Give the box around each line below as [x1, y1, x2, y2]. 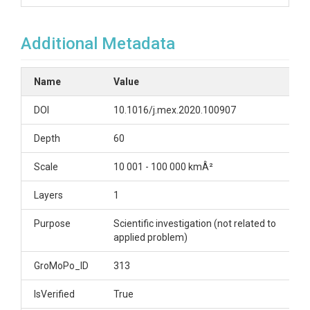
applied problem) [113, 232, 188, 243]
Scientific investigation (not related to [113, 218, 276, 229]
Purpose [34, 218, 71, 229]
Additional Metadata [21, 34, 175, 53]
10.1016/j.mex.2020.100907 [113, 104, 236, 116]
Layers [34, 190, 63, 201]
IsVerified [34, 289, 75, 300]
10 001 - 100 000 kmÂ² [113, 161, 213, 172]
